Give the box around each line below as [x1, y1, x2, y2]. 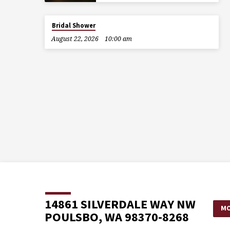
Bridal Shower [51, 21, 95, 30]
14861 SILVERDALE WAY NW [45, 196, 196, 213]
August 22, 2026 [51, 34, 99, 43]
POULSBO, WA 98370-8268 [45, 209, 189, 225]
